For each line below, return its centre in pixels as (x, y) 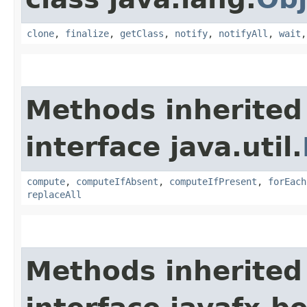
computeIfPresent (213, 181)
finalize (87, 33)
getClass (142, 33)
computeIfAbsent (117, 181)
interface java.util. (164, 147)
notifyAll (243, 33)
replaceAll (54, 194)
